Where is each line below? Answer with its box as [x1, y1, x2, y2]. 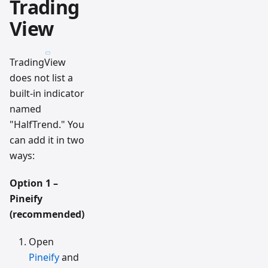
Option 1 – [10, 176, 58, 190]
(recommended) [10, 208, 84, 221]
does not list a [10, 71, 73, 85]
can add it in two [10, 133, 84, 147]
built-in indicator [10, 87, 84, 100]
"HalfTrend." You [10, 118, 84, 132]
